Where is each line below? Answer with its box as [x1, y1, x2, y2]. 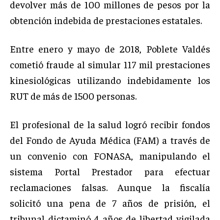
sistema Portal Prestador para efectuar [10, 165, 210, 177]
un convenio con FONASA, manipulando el [10, 149, 210, 162]
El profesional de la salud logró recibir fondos [10, 117, 210, 130]
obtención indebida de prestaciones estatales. [10, 13, 202, 26]
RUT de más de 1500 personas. [10, 89, 137, 102]
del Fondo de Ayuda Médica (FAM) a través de [10, 133, 210, 146]
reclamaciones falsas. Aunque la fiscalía [10, 180, 210, 193]
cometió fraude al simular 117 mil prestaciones [10, 57, 210, 70]
